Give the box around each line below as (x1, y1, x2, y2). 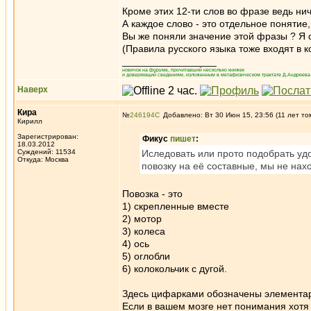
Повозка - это (122, 188, 183, 199)
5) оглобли (122, 251, 170, 262)
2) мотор (122, 213, 162, 224)
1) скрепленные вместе (122, 201, 229, 212)
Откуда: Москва (17, 155, 69, 163)
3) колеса (122, 226, 165, 237)
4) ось (122, 238, 149, 249)
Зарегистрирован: (17, 133, 78, 140)
